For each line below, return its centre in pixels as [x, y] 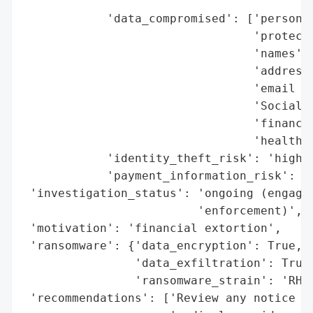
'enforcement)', [163, 210]
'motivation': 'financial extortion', [152, 228]
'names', [166, 53]
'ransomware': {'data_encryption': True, [163, 245]
